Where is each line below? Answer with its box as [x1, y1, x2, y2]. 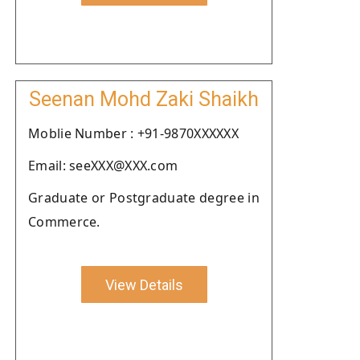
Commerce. [28, 213, 100, 231]
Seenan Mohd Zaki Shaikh [29, 88, 259, 111]
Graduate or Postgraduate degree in [28, 189, 260, 207]
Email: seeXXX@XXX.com [28, 157, 178, 174]
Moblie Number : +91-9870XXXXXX [28, 125, 239, 142]
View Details [104, 276, 183, 293]
